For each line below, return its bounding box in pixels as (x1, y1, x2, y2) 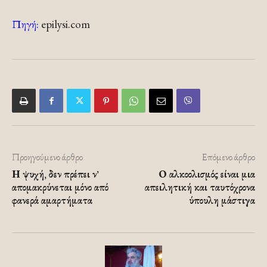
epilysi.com (39, 17, 90, 32)
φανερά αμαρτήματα (12, 194, 92, 207)
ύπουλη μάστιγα (189, 194, 255, 207)
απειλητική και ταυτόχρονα (145, 181, 255, 194)
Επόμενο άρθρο (202, 151, 255, 164)
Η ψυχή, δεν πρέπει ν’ (12, 167, 99, 181)
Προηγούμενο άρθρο (12, 151, 83, 164)
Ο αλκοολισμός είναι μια (159, 167, 255, 181)
